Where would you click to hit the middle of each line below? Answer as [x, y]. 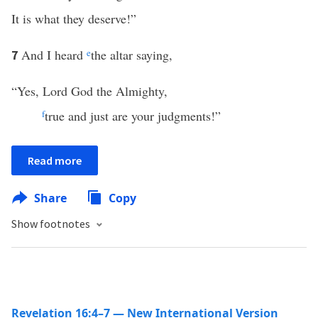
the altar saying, [132, 55]
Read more [55, 160]
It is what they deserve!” [74, 18]
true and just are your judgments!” [132, 116]
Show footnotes [52, 224]
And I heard [54, 55]
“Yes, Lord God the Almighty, [89, 91]
